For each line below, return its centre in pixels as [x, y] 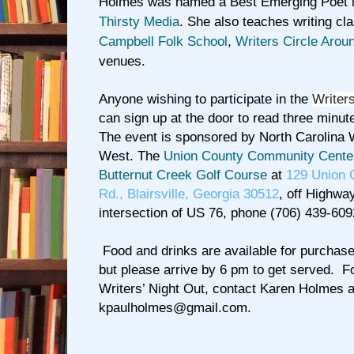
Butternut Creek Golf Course [183, 175]
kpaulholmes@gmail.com [173, 308]
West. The [131, 156]
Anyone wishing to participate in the [205, 100]
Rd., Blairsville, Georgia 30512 [189, 194]
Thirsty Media [139, 22]
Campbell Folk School [163, 42]
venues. [122, 62]
